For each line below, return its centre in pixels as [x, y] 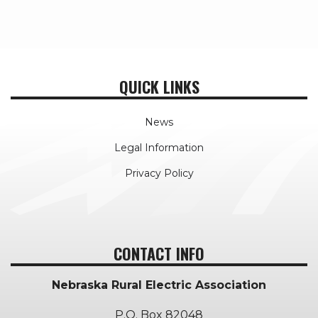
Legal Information [159, 147]
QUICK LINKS [159, 86]
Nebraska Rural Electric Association [159, 285]
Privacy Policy [159, 173]
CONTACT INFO [159, 253]
